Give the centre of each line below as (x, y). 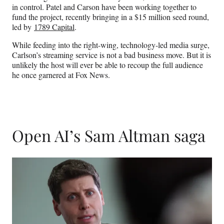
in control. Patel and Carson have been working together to (104, 7)
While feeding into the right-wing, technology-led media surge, (111, 45)
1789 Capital (54, 27)
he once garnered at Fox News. (61, 75)
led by (23, 27)
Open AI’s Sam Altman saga (109, 135)
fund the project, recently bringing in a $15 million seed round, (110, 17)
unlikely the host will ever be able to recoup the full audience (107, 65)
